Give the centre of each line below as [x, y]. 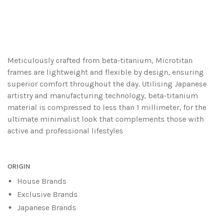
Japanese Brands [47, 208]
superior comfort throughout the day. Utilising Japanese [107, 84]
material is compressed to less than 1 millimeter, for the [107, 107]
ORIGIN [19, 166]
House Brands [42, 181]
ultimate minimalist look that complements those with [106, 119]
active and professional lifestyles [65, 131]
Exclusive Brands [47, 194]
